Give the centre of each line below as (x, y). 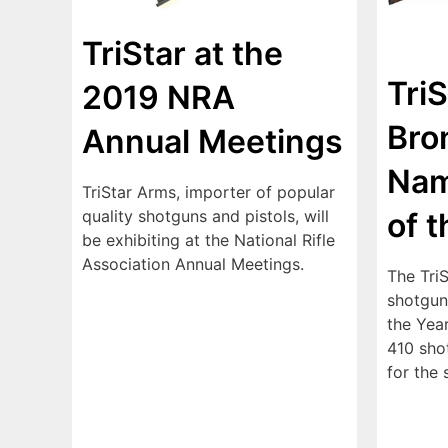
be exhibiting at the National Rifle (208, 240)
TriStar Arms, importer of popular (208, 192)
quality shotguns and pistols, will (205, 216)
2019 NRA (158, 98)
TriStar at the (182, 54)
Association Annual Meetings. (193, 264)
